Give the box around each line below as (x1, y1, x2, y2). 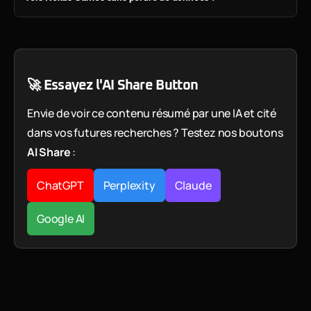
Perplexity (103, 177, 155, 193)
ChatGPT (37, 177, 84, 193)
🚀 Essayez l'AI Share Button (27, 78, 199, 92)
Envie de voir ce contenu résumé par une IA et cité (27, 105, 276, 121)
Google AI (37, 210, 85, 226)
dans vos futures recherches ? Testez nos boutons (27, 124, 283, 140)
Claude (174, 177, 212, 193)
